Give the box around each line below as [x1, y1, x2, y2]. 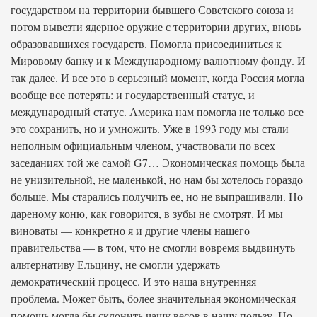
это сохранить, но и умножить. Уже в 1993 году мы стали [11, 121, 289, 136]
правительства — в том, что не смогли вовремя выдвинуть [11, 240, 295, 255]
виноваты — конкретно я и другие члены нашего [11, 223, 250, 238]
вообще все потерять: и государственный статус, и [11, 87, 255, 102]
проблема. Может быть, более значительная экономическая [11, 291, 296, 306]
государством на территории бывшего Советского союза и [11, 2, 294, 17]
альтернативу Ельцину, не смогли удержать [11, 257, 220, 272]
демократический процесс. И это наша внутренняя [11, 274, 256, 289]
